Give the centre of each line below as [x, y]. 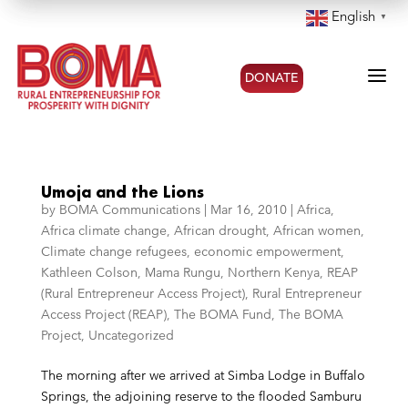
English [353, 18]
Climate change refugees [113, 251]
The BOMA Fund [222, 314]
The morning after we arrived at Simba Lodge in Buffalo [203, 375]
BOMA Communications [129, 209]
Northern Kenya [273, 272]
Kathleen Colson [89, 272]
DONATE [271, 78]
